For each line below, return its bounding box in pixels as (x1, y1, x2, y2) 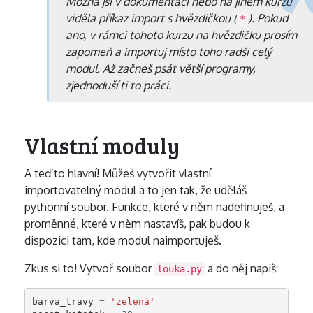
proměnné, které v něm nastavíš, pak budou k (24, 217, 250, 231)
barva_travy (31, 296, 94, 307)
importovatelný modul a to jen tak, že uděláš (24, 183, 247, 197)
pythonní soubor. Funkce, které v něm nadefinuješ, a (24, 200, 284, 214)
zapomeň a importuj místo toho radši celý (66, 45, 272, 59)
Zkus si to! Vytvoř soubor (24, 261, 154, 275)
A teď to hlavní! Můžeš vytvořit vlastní (24, 166, 211, 180)
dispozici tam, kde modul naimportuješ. (24, 233, 221, 247)
